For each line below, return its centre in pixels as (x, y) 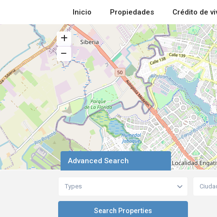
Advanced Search (98, 161)
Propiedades (132, 12)
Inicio (82, 12)
